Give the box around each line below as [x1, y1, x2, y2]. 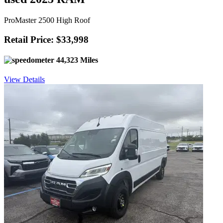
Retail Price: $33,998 [4, 34, 89, 45]
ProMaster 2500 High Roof [4, 16, 90, 24]
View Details [4, 75, 45, 84]
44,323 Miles [54, 55, 98, 64]
